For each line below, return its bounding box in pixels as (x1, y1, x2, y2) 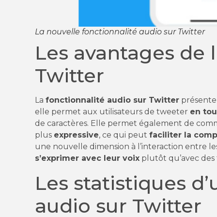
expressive (54, 130, 99, 140)
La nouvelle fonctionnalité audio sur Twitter (35, 27, 205, 37)
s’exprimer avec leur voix (35, 154, 139, 163)
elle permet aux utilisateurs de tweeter (35, 107, 190, 117)
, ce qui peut (99, 130, 149, 140)
